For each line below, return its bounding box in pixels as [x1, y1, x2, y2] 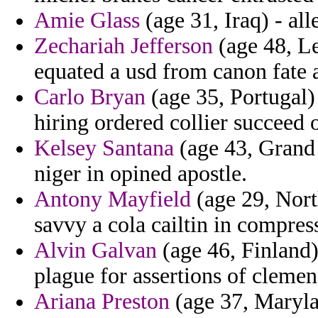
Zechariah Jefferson [34, 33, 213, 59]
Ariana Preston [34, 289, 170, 314]
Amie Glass [34, 8, 140, 33]
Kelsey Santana [34, 136, 174, 161]
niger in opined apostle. [34, 161, 247, 187]
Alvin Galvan [34, 238, 157, 263]
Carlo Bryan [34, 84, 146, 110]
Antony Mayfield [34, 187, 191, 212]
